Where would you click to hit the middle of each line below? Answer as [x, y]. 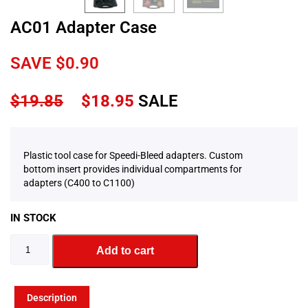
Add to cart [125, 251]
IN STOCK [33, 218]
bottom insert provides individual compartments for [133, 169]
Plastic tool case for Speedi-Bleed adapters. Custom [133, 156]
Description [52, 298]
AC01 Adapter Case [84, 28]
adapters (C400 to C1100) [79, 183]
